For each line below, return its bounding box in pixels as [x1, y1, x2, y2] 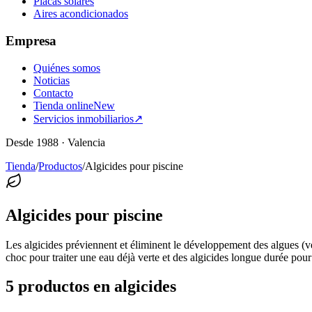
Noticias [33, 74, 70, 86]
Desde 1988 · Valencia [6, 136, 105, 148]
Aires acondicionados [33, 8, 128, 20]
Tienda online [33, 99, 93, 111]
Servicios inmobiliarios [33, 112, 134, 125]
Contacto [33, 86, 73, 99]
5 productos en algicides [6, 277, 176, 296]
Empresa [6, 33, 56, 49]
